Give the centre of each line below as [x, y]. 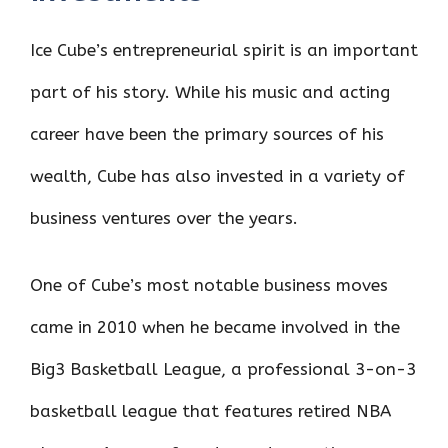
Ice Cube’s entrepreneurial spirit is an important [224, 49]
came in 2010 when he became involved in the [215, 327]
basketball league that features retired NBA [210, 411]
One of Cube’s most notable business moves [209, 285]
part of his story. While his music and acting [210, 91]
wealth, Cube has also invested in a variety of [217, 175]
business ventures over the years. [164, 217]
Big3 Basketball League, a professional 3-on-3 [223, 369]
